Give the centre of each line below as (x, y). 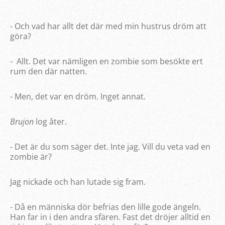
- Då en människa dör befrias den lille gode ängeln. (105, 207)
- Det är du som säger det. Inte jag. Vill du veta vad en (110, 147)
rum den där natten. (48, 72)
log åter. (51, 122)
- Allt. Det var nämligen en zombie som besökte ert (106, 62)
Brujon (23, 122)
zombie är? (31, 157)
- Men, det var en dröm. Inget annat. (78, 97)
